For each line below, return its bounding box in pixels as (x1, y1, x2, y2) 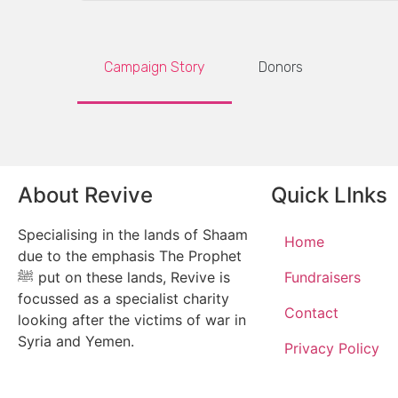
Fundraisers (284, 268, 361, 287)
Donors (259, 59, 303, 76)
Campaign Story (104, 59, 205, 76)
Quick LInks (271, 182, 387, 209)
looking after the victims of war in (18, 311, 246, 330)
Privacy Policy (284, 339, 379, 358)
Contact (284, 304, 338, 322)
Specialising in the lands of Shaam (18, 226, 248, 244)
